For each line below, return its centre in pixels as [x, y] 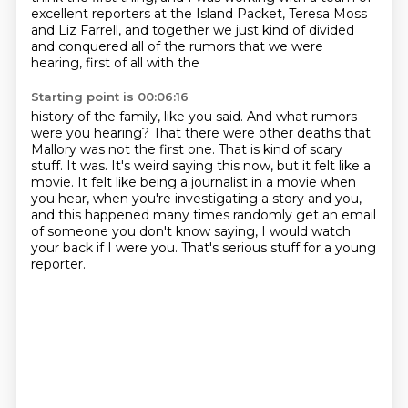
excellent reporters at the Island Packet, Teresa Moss [199, 14]
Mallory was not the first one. [124, 149]
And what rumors [301, 117]
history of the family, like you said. [138, 117]
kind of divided [308, 30]
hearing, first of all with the [115, 63]
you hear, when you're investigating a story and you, [196, 199]
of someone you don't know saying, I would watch [190, 231]
